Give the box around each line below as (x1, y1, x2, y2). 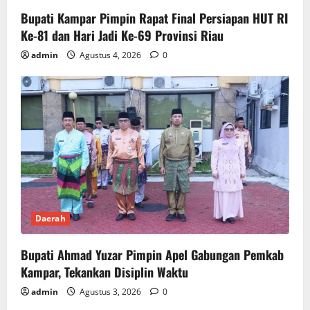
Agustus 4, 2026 (77, 49, 143, 62)
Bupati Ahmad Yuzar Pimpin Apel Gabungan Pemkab (21, 245, 284, 264)
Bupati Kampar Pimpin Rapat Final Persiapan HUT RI (21, 9, 288, 28)
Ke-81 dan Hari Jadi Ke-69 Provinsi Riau (21, 26, 224, 45)
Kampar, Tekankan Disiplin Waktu (21, 262, 188, 281)
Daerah (35, 212, 66, 224)
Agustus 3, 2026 (77, 285, 143, 298)
